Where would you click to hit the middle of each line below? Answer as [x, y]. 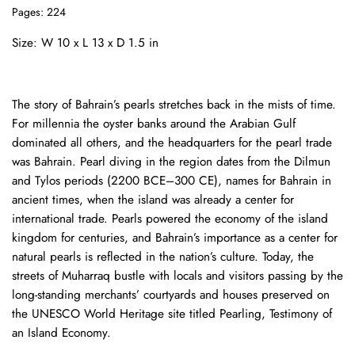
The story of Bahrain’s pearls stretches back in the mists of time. [174, 104]
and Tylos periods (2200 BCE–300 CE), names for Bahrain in [172, 180]
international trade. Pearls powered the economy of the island [170, 218]
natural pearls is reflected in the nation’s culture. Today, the [163, 256]
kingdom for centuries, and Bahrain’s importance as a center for [175, 237]
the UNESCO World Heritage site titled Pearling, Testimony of [172, 313]
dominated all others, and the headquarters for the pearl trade [172, 142]
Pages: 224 [39, 11]
